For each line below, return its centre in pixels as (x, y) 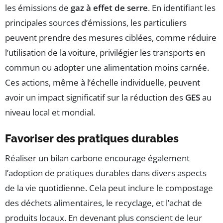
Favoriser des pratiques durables (92, 138)
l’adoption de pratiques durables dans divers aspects (106, 173)
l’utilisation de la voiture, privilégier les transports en (105, 52)
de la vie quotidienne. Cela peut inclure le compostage (109, 188)
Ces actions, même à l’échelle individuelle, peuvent (103, 82)
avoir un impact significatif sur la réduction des (95, 97)
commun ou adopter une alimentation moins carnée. (107, 67)
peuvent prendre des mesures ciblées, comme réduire (111, 37)
